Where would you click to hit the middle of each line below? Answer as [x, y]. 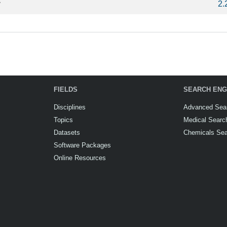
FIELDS [66, 89]
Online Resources [80, 158]
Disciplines [70, 107]
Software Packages [82, 145]
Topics [63, 120]
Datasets [67, 133]
